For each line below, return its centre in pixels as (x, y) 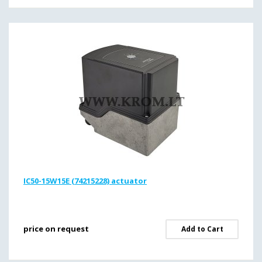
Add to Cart (202, 229)
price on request (56, 229)
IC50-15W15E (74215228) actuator (85, 181)
